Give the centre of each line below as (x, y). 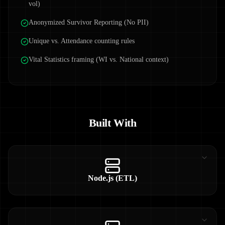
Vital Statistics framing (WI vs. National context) (99, 60)
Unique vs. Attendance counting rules (82, 41)
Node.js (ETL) (113, 178)
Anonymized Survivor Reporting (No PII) (89, 22)
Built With (113, 123)
